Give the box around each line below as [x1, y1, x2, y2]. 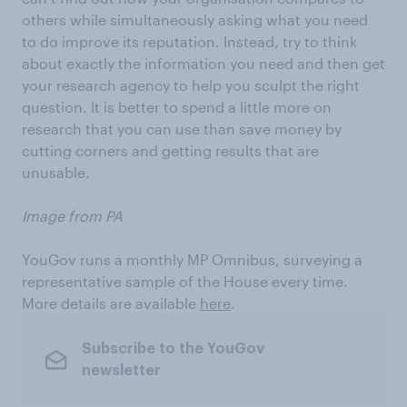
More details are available [22, 294, 200, 312]
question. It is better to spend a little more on [22, 98, 332, 115]
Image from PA [22, 207, 123, 224]
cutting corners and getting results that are [22, 142, 319, 159]
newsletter [81, 362, 161, 378]
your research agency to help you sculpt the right [22, 76, 360, 94]
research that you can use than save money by [22, 120, 342, 137]
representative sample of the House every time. [22, 273, 348, 290]
